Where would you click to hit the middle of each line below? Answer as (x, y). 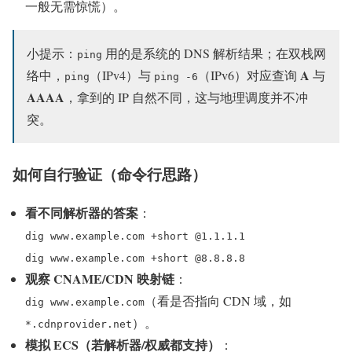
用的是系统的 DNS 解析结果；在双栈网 (214, 53)
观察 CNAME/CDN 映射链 (100, 278)
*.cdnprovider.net (79, 324)
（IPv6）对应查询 (249, 75)
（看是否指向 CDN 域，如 (218, 300)
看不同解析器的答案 (82, 212)
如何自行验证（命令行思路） (110, 174)
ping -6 (176, 77)
